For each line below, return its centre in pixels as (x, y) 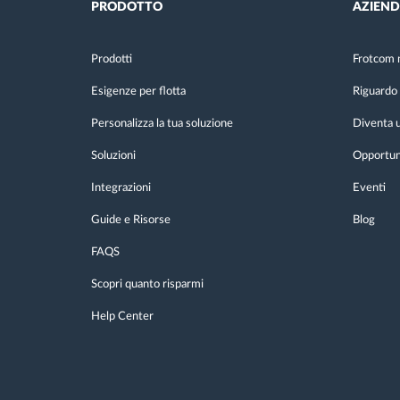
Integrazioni (121, 188)
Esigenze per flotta (138, 92)
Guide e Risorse (131, 220)
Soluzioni (113, 156)
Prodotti (112, 59)
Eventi (369, 188)
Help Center (122, 317)
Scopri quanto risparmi (147, 284)
